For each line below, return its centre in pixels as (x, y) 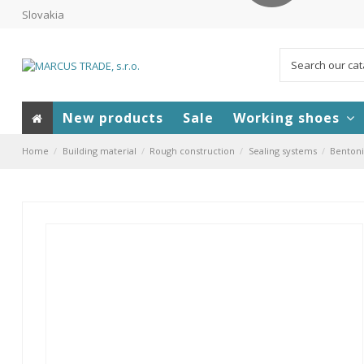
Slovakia (43, 15)
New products (113, 117)
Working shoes (288, 117)
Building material (99, 151)
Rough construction (193, 151)
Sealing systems (282, 151)
